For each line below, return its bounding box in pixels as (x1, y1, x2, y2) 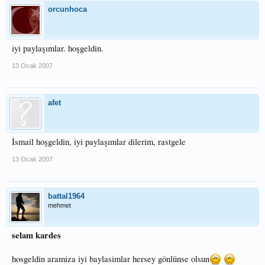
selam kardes (12, 229, 61, 241)
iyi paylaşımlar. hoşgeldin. (12, 43, 104, 54)
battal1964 (48, 192, 85, 201)
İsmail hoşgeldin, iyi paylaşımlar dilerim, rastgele (12, 136, 186, 147)
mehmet (48, 202, 71, 209)
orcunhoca (48, 5, 87, 14)
